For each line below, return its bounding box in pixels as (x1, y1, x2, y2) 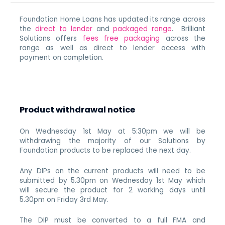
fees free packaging (82, 33, 160, 43)
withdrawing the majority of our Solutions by (20, 136, 205, 146)
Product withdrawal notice (20, 104, 136, 116)
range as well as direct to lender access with (20, 43, 205, 53)
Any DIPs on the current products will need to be (20, 166, 205, 176)
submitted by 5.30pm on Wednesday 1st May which (20, 176, 205, 186)
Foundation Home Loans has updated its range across (20, 14, 205, 24)
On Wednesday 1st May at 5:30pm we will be (20, 127, 205, 137)
